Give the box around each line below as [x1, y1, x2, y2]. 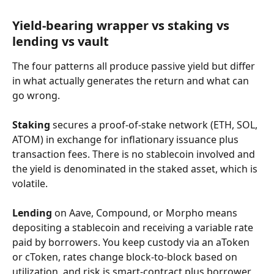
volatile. [12, 177, 48, 190]
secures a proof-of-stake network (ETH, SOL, [50, 118, 260, 131]
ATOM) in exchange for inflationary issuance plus [12, 133, 241, 146]
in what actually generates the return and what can [12, 74, 251, 87]
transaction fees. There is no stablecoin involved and [12, 147, 257, 161]
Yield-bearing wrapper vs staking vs [12, 17, 232, 34]
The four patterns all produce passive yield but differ [12, 59, 257, 73]
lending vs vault [12, 33, 109, 50]
